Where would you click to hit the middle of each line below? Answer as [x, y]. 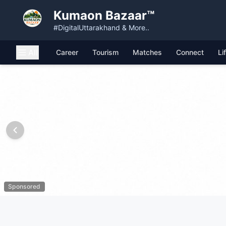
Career [67, 52]
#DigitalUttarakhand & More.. [101, 27]
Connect [190, 52]
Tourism [105, 52]
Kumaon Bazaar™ [104, 15]
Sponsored [24, 186]
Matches [147, 52]
